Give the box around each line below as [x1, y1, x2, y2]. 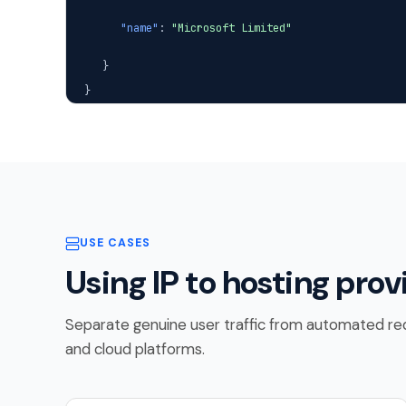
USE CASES [80, 236, 150, 251]
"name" [121, 20, 159, 35]
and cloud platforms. [65, 339, 205, 360]
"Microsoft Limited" [171, 20, 292, 35]
